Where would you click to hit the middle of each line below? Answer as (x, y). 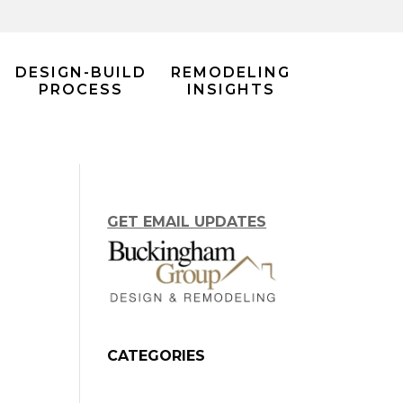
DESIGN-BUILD (81, 72)
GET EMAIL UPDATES (187, 222)
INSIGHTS (231, 90)
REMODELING (231, 72)
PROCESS (81, 90)
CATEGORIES (157, 356)
